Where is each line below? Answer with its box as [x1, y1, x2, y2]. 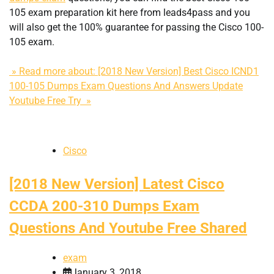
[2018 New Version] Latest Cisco [9, 175, 224, 193]
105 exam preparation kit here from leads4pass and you [9, 6, 250, 18]
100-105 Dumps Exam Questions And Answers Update [9, 80, 243, 92]
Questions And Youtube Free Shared [9, 219, 247, 237]
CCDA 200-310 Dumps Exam [9, 197, 199, 215]
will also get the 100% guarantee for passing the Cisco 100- [9, 21, 264, 33]
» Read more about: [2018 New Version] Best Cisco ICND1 [9, 65, 259, 77]
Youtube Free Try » [9, 94, 91, 106]
